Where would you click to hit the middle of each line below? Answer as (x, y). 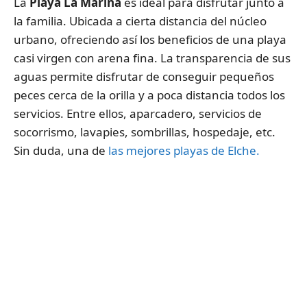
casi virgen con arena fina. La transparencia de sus (152, 58)
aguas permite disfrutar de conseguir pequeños (144, 76)
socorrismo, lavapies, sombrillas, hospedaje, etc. (145, 132)
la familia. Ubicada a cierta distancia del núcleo (140, 21)
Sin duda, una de (61, 150)
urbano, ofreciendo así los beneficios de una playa (150, 39)
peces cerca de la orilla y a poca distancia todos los (149, 95)
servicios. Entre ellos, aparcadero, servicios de (138, 113)
